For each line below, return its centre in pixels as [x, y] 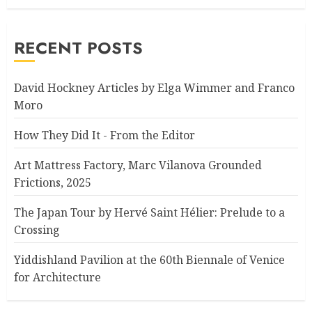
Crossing [37, 229]
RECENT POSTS [78, 47]
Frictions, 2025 [53, 182]
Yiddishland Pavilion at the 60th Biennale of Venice [149, 259]
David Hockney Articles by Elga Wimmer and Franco [154, 87]
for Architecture [57, 277]
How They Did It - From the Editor [104, 135]
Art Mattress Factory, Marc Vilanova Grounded [138, 165]
